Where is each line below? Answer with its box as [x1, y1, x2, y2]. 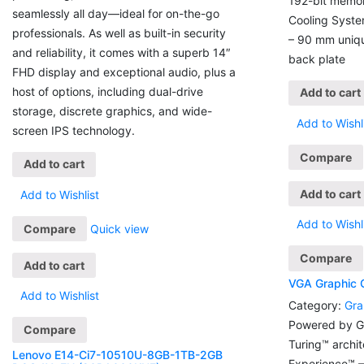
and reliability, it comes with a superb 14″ [12, 45, 231, 59]
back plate [288, 51, 345, 66]
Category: [288, 297, 341, 312]
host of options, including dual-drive [12, 84, 203, 98]
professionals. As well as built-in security [12, 25, 226, 40]
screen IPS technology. [12, 123, 135, 137]
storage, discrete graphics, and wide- [12, 103, 212, 118]
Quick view [90, 221, 149, 236]
